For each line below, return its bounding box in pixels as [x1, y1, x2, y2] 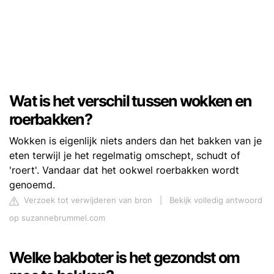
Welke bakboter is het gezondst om [9, 248, 240, 267]
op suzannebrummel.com [9, 213, 105, 223]
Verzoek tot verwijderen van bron [21, 196, 152, 206]
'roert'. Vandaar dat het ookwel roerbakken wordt [9, 164, 239, 177]
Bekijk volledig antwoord [169, 196, 262, 206]
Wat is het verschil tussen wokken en [9, 92, 251, 111]
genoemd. [9, 179, 55, 191]
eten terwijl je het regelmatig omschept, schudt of [9, 149, 240, 162]
